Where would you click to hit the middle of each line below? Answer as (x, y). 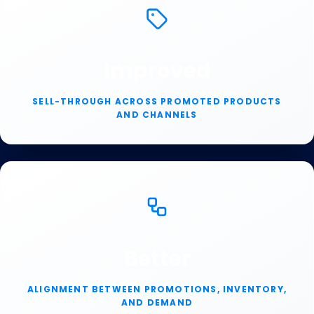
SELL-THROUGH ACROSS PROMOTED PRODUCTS (157, 101)
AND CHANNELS (157, 115)
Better (157, 259)
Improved (157, 71)
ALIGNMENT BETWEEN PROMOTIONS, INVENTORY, (157, 289)
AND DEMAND (157, 302)
